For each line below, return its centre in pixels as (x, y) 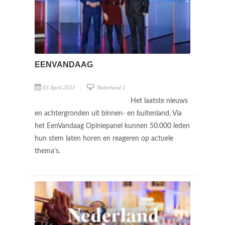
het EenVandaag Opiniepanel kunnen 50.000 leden (112, 126)
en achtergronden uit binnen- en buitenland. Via (108, 113)
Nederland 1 (110, 87)
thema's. (48, 151)
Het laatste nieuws (159, 101)
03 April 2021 (59, 87)
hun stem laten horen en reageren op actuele (104, 138)
